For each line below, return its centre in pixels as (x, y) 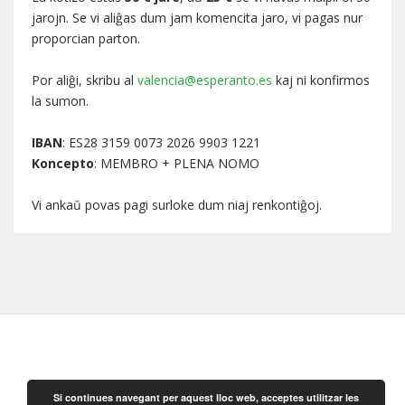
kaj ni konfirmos (321, 80)
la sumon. (60, 100)
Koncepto (63, 163)
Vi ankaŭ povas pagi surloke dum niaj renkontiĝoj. (177, 204)
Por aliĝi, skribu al (85, 80)
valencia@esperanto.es (205, 80)
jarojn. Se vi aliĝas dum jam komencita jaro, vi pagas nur (197, 17)
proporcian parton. (86, 38)
